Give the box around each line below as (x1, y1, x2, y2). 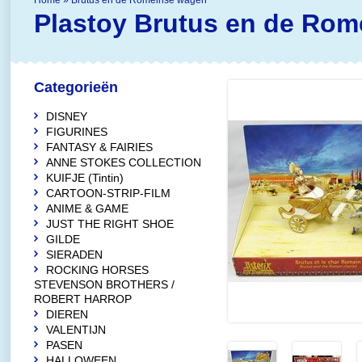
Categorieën (34, 79, 118, 95)
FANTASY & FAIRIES (46, 141, 153, 154)
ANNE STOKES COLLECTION (46, 156, 201, 169)
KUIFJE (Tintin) (46, 171, 124, 184)
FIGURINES (46, 125, 107, 138)
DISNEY (46, 110, 87, 123)
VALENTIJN (46, 323, 106, 336)
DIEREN (46, 308, 88, 321)
